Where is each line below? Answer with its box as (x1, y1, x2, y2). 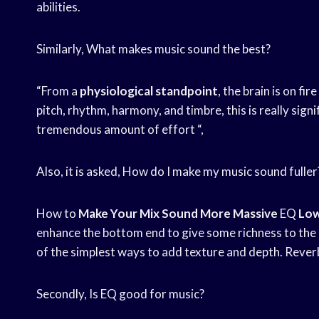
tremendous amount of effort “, (36, 122, 204, 137)
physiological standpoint (80, 83, 218, 99)
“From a (36, 83, 80, 99)
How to (36, 206, 78, 221)
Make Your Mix (78, 206, 159, 221)
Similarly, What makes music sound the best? (36, 41, 271, 57)
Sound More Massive (162, 206, 278, 221)
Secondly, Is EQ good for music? (36, 286, 204, 302)
